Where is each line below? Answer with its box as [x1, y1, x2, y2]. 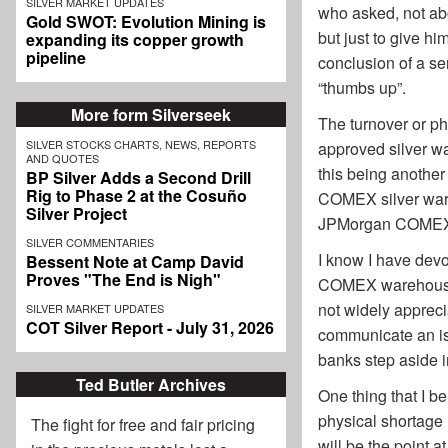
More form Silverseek [71, 103, 231, 127]
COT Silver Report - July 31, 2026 [26, 316, 274, 340]
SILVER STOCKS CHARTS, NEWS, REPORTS [26, 136, 256, 153]
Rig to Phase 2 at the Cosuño [26, 184, 247, 208]
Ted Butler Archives [76, 373, 226, 397]
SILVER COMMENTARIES [26, 234, 154, 251]
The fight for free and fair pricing [31, 413, 255, 437]
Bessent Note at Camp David [26, 250, 244, 274]
